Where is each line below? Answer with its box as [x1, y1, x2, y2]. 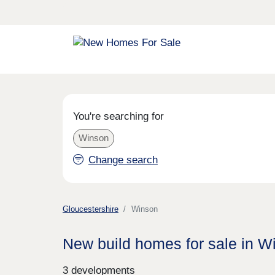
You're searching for [72, 110, 164, 122]
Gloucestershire [63, 204, 118, 214]
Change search [88, 153, 158, 166]
